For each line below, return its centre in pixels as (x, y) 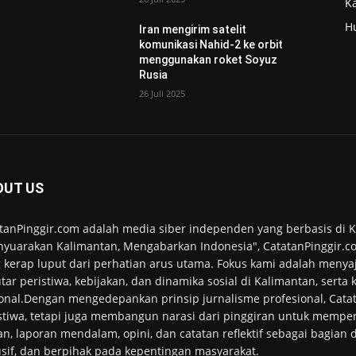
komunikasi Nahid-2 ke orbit (211, 45)
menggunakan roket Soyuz (209, 60)
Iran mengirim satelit (193, 30)
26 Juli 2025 (163, 94)
